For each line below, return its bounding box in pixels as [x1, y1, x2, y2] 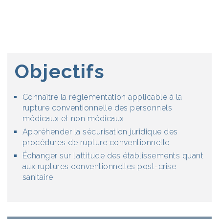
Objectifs [15, 60, 105, 83]
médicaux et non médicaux [22, 114, 124, 123]
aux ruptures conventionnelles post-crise [22, 162, 176, 171]
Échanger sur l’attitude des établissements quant [22, 151, 204, 160]
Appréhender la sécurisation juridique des [22, 127, 178, 136]
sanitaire [22, 173, 53, 182]
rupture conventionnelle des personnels [22, 103, 173, 112]
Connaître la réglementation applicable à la [22, 92, 182, 102]
